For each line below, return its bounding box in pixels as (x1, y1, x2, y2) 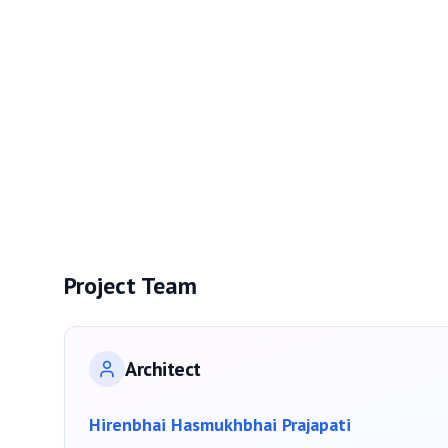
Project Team (64, 269, 197, 301)
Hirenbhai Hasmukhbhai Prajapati (89, 412, 351, 436)
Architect (125, 355, 201, 382)
